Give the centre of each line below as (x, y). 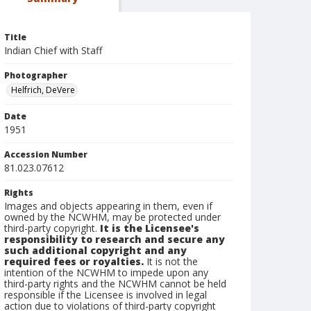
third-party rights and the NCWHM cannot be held (115, 284)
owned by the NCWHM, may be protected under (112, 217)
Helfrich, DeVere (43, 90)
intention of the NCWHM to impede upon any (106, 272)
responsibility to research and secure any (115, 239)
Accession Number (46, 154)
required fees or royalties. (74, 261)
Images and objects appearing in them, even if (108, 206)
